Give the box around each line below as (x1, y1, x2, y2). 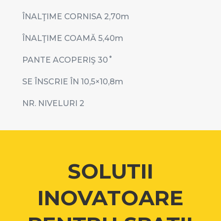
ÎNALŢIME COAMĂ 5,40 (22, 34, 115, 43)
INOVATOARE (37, 185, 184, 211)
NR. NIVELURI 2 (22, 99, 84, 109)
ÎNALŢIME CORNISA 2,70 (22, 12, 121, 22)
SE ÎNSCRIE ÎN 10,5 (22, 77, 95, 87)
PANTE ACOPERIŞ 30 (22, 55, 108, 65)
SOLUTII (67, 158, 153, 184)
